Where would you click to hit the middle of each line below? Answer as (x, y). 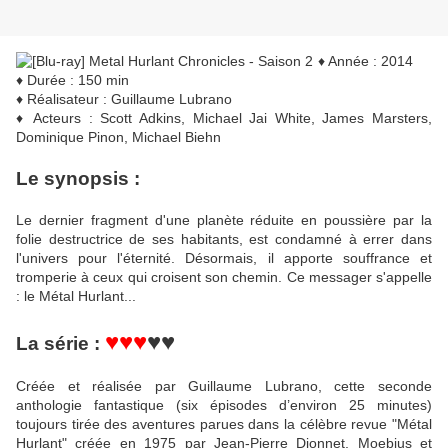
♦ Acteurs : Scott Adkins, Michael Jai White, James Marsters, (224, 118)
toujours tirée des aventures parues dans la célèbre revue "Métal (224, 424)
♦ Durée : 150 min (72, 80)
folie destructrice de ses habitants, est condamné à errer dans (224, 239)
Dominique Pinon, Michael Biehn (118, 137)
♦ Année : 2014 (365, 61)
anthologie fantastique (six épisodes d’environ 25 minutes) (224, 405)
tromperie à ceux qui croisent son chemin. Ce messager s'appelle (224, 277)
